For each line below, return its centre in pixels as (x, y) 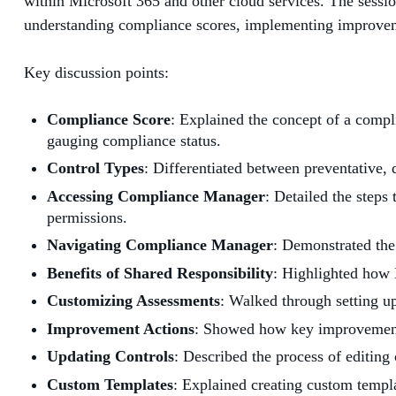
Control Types (95, 168)
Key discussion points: (96, 72)
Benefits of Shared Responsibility (160, 273)
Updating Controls (110, 357)
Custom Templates (110, 384)
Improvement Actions (121, 328)
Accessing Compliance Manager (156, 196)
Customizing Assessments (133, 301)
